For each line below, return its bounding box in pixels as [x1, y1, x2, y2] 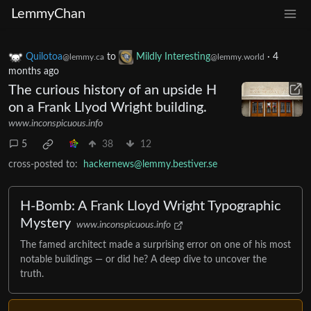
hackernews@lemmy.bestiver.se [83, 160, 217, 170]
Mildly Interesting [136, 52, 210, 62]
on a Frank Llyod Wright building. [8, 101, 207, 115]
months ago [8, 67, 59, 77]
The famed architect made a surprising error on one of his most [20, 240, 291, 251]
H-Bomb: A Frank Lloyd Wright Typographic [20, 199, 281, 214]
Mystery [20, 217, 71, 231]
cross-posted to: [8, 160, 78, 170]
